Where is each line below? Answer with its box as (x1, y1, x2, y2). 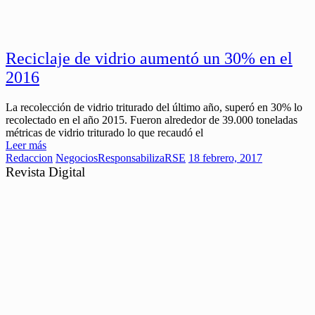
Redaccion (6, 152, 53, 165)
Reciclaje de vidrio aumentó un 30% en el (6, 49, 292, 68)
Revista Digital (6, 165, 85, 180)
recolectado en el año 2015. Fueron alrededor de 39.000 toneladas (6, 114, 297, 127)
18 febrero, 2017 (188, 152, 262, 165)
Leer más (6, 139, 46, 152)
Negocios (56, 152, 98, 165)
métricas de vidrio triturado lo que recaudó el (6, 127, 203, 139)
